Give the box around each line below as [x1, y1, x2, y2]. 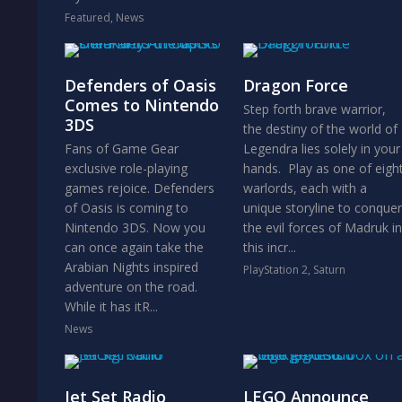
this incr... [242, 239, 296, 256]
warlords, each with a [242, 179, 367, 197]
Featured [65, 10, 110, 25]
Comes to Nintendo [65, 94, 219, 116]
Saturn [312, 262, 345, 277]
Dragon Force [242, 74, 348, 96]
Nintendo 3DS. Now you [65, 219, 205, 236]
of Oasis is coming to [65, 199, 188, 216]
